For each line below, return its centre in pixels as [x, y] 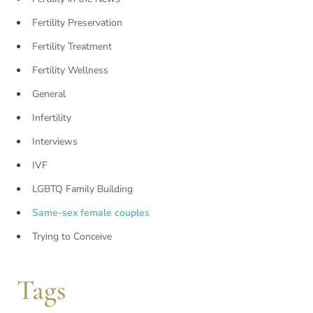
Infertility [52, 117]
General [49, 94]
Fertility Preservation [77, 22]
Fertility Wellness [70, 70]
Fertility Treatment [72, 46]
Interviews [55, 141]
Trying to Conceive [72, 236]
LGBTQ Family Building [82, 189]
